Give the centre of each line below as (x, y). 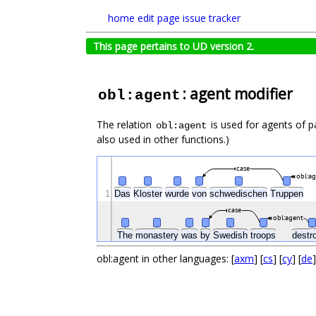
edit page (159, 18)
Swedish (232, 236)
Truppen (288, 194)
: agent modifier (237, 94)
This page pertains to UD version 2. (174, 46)
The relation (126, 125)
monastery (158, 236)
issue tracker (212, 18)
